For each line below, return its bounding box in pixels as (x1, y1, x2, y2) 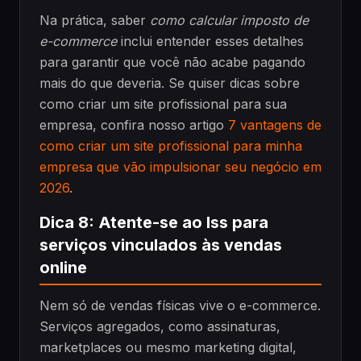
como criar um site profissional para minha (39, 137, 302, 154)
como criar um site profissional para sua (39, 95, 287, 112)
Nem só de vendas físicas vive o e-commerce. (39, 297, 321, 314)
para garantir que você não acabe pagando (39, 53, 305, 70)
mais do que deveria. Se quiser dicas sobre (39, 74, 300, 91)
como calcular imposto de (150, 11, 309, 28)
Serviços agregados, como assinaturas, (39, 318, 280, 335)
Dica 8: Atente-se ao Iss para (39, 212, 268, 232)
